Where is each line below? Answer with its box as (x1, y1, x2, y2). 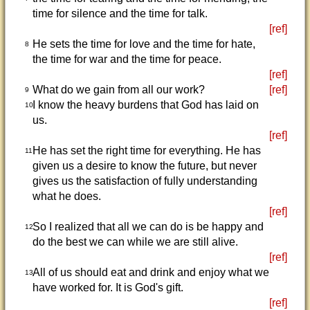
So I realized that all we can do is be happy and (32, 221, 264, 232)
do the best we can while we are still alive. (32, 236, 238, 248)
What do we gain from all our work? (32, 84, 205, 95)
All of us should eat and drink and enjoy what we (32, 266, 269, 278)
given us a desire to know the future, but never (32, 160, 257, 172)
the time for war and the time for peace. (32, 53, 221, 65)
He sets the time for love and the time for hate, (32, 38, 255, 50)
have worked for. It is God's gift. (32, 282, 183, 293)
